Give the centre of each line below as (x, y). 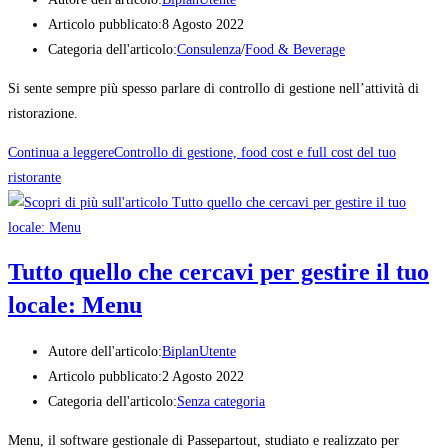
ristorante (34, 177)
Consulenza (209, 49)
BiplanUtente (199, 351)
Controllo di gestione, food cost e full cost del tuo (255, 152)
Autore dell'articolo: (105, 351)
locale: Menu (75, 305)
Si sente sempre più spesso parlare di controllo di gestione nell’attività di (213, 88)
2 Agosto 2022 (203, 376)
